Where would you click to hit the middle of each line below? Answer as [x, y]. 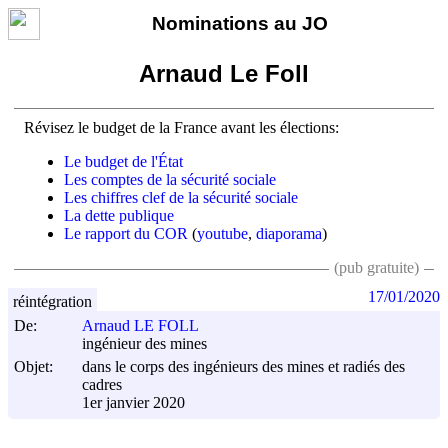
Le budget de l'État [123, 161]
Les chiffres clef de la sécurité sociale [181, 197]
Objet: [33, 366]
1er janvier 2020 [133, 403]
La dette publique [119, 215]
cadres [102, 385]
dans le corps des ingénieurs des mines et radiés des [243, 366]
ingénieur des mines [144, 344]
